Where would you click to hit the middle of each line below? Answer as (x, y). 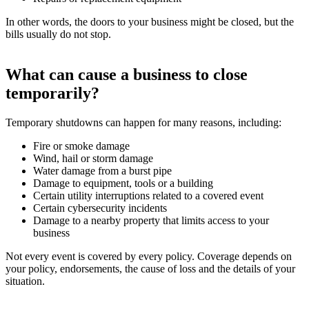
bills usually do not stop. (58, 34)
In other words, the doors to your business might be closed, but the (150, 21)
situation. (25, 281)
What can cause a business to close (127, 74)
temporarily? (52, 93)
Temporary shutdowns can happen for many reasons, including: (143, 122)
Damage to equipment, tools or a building (123, 183)
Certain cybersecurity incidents (100, 208)
